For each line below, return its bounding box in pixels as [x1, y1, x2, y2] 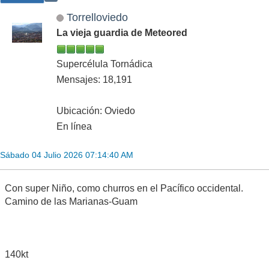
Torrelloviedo [66, 10, 128, 23]
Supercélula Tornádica [56, 58, 153, 69]
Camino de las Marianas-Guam [5, 196, 138, 207]
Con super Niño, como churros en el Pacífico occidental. [5, 183, 243, 193]
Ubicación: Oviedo [56, 105, 135, 116]
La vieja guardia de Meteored [56, 27, 187, 38]
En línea [56, 121, 92, 131]
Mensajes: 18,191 [56, 74, 132, 85]
